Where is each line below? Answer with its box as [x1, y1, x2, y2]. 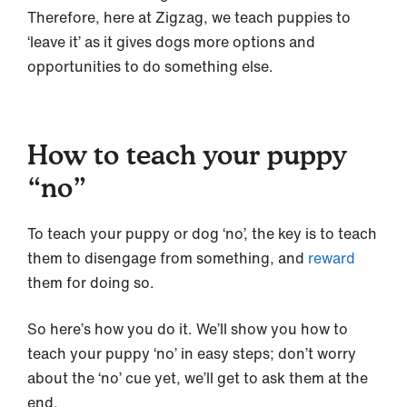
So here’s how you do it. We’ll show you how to [27, 317, 348, 340]
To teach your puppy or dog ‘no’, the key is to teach [27, 222, 377, 244]
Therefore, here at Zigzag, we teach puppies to [27, 5, 351, 28]
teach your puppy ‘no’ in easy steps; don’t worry [27, 342, 356, 364]
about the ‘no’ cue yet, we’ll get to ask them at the [27, 366, 368, 389]
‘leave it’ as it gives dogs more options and [27, 30, 315, 53]
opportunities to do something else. [27, 55, 273, 77]
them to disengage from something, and [27, 246, 308, 269]
